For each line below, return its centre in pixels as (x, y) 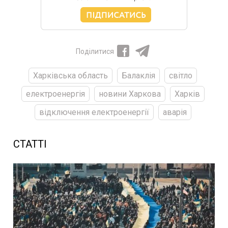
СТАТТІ (30, 144)
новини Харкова (130, 94)
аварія (175, 112)
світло (181, 76)
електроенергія (55, 94)
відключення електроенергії (94, 112)
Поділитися (95, 52)
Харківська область (70, 76)
